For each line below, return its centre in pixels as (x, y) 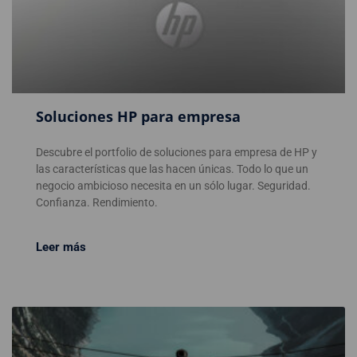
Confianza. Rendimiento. (97, 203)
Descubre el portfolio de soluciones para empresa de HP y (177, 153)
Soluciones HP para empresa (138, 117)
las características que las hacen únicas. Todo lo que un (172, 169)
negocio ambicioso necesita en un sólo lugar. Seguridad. (173, 186)
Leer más (61, 247)
